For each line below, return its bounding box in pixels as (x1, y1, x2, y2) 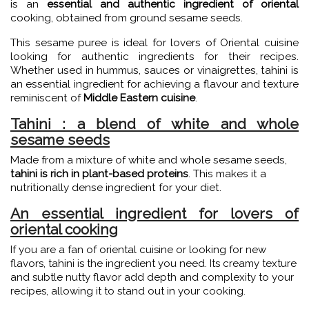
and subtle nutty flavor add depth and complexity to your (10, 271, 294, 283)
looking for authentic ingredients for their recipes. (10, 50, 299, 63)
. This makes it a (188, 168, 266, 180)
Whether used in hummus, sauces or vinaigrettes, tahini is (10, 64, 299, 77)
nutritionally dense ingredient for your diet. (10, 181, 221, 194)
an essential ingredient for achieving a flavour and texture (10, 78, 299, 90)
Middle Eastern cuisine (83, 92, 195, 104)
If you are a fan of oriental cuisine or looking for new (10, 243, 266, 256)
